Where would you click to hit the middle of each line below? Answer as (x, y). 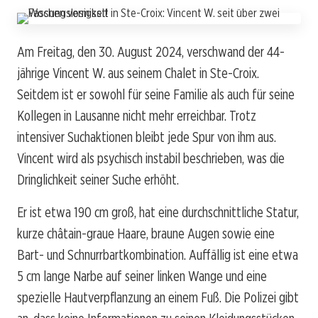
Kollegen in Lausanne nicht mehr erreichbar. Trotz (137, 115)
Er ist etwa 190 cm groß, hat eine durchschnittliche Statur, (158, 212)
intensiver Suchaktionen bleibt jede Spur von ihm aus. (147, 137)
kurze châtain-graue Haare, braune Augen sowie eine (146, 233)
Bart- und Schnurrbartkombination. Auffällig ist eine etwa (158, 254)
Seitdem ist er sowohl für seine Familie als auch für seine (156, 94)
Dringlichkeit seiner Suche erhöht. (98, 179)
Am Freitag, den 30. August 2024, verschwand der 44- (151, 51)
